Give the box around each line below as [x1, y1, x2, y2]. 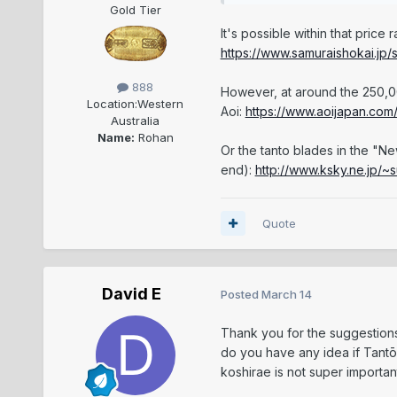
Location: [87, 96, 138, 111]
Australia [111, 113, 160, 128]
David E [102, 284, 162, 303]
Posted [220, 287, 261, 302]
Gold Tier [109, 2, 161, 17]
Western [137, 96, 184, 111]
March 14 [261, 287, 312, 302]
